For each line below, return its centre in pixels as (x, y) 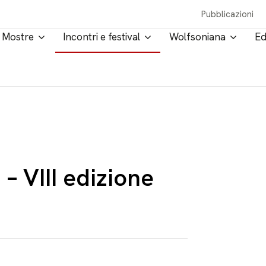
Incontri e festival (102, 37)
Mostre (18, 37)
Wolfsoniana (197, 37)
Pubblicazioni (228, 14)
